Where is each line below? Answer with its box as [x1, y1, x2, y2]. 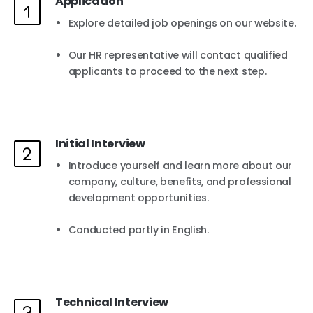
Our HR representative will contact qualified [68, 48, 288, 63]
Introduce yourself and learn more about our [68, 159, 292, 173]
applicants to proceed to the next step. [68, 64, 267, 79]
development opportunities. [68, 191, 209, 205]
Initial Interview [55, 135, 145, 152]
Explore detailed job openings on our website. [68, 16, 296, 31]
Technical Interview [55, 293, 168, 310]
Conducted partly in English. [68, 223, 209, 238]
